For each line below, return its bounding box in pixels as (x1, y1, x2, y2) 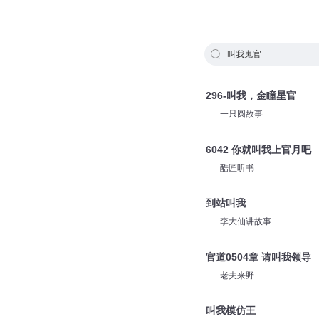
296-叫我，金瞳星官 (205, 90, 296, 101)
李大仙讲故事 (219, 216, 271, 227)
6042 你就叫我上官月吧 (205, 143, 311, 155)
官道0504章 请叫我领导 (205, 251, 311, 263)
